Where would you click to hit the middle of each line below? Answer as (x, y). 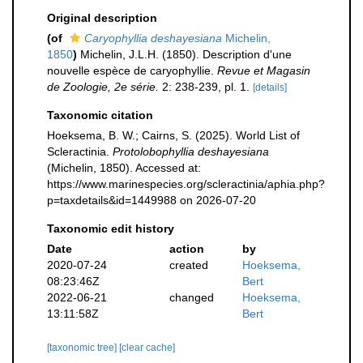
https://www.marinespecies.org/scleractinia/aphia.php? (186, 184)
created (188, 265)
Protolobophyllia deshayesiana (191, 152)
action (186, 249)
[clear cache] (147, 348)
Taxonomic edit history (111, 228)
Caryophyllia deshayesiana (153, 38)
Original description (102, 18)
